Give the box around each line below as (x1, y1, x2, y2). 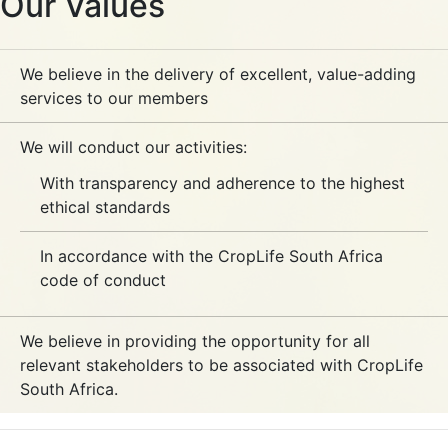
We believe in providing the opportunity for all (20, 331, 370, 351)
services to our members (20, 88, 208, 108)
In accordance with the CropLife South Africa (40, 246, 383, 266)
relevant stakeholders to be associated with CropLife (20, 355, 423, 375)
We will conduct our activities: (20, 137, 247, 157)
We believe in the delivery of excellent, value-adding (20, 64, 416, 84)
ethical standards (40, 197, 170, 217)
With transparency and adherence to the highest (40, 173, 405, 193)
